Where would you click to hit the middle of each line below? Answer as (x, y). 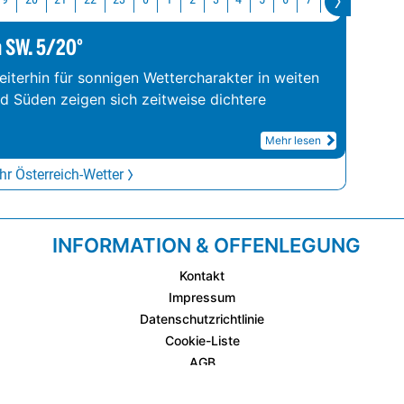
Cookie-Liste (202, 341)
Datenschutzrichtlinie (202, 319)
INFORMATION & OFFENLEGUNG (207, 246)
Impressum (202, 298)
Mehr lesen (294, 141)
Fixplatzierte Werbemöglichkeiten (202, 384)
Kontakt (202, 276)
